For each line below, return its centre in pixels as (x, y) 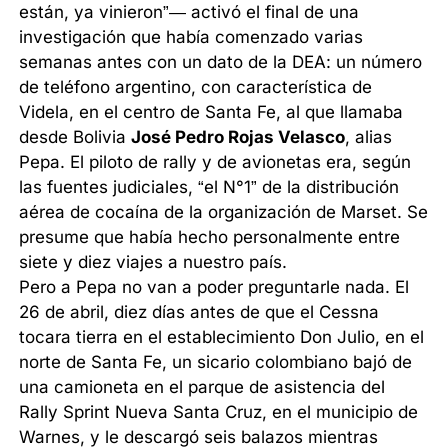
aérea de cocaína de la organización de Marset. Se (224, 212)
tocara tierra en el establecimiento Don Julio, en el (222, 337)
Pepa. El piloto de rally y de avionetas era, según (215, 162)
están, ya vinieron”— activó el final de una (189, 12)
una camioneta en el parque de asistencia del (202, 387)
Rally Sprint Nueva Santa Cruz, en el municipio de (219, 412)
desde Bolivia (75, 137)
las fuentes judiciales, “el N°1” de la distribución (209, 187)
